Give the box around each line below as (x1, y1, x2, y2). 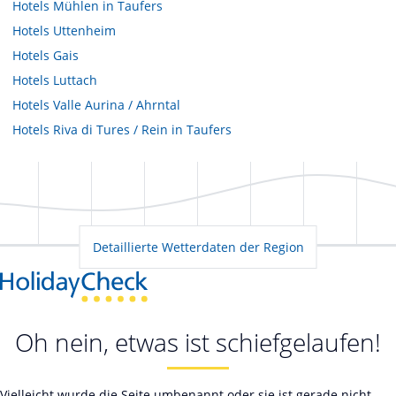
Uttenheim (53, 21, 116, 39)
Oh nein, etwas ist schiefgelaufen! (15, 325, 381, 360)
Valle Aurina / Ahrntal (53, 95, 180, 113)
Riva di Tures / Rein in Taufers (53, 120, 232, 138)
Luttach (53, 71, 97, 88)
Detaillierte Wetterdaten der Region (92, 238, 304, 255)
